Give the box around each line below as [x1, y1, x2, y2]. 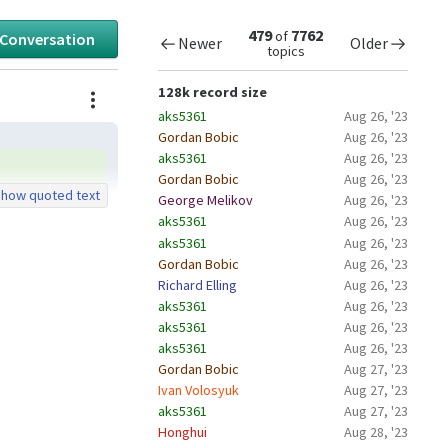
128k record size [157, 83, 267, 102]
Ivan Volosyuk [157, 381, 239, 400]
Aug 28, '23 [344, 423, 408, 442]
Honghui [157, 423, 207, 442]
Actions [122, 81, 175, 102]
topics [266, 41, 305, 60]
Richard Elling [157, 275, 237, 294]
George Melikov [157, 191, 253, 210]
